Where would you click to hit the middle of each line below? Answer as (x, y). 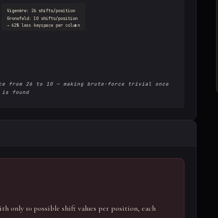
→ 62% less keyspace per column (43, 25)
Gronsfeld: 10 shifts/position (42, 18)
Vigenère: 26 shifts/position (41, 10)
